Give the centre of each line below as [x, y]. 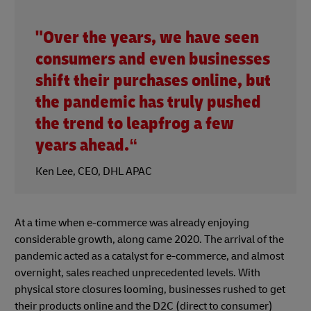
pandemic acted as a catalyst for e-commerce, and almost [149, 257]
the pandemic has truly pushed [148, 103]
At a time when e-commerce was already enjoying [132, 223]
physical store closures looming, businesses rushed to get [150, 290]
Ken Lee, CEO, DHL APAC [94, 172]
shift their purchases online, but [153, 81]
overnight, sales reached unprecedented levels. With [137, 273]
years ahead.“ [87, 146]
